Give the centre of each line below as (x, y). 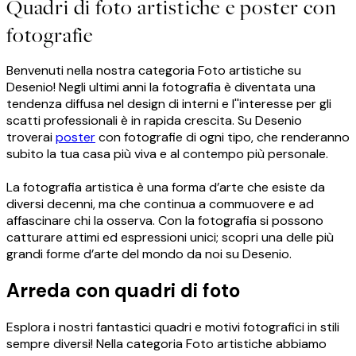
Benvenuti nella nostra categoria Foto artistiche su (154, 71)
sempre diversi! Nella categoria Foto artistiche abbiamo (166, 344)
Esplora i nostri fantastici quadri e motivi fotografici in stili (173, 327)
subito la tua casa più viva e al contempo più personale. (167, 154)
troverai (31, 137)
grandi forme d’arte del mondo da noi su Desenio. (149, 254)
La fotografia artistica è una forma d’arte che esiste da (166, 188)
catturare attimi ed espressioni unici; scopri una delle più (170, 238)
